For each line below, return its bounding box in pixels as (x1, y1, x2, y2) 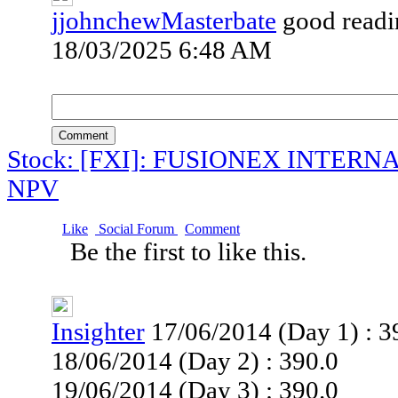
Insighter (52, 317, 145, 346)
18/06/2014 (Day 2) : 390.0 (52, 346, 338, 375)
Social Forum (95, 221, 178, 236)
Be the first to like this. (70, 237, 313, 266)
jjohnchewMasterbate (52, 6, 276, 35)
